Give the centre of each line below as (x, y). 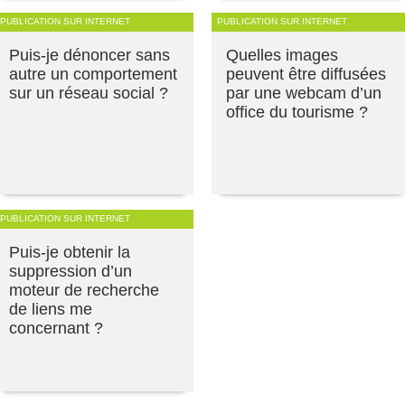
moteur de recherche (84, 290)
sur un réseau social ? (89, 93)
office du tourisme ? (297, 112)
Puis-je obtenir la (70, 252)
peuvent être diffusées (306, 74)
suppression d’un (71, 271)
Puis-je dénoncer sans (89, 55)
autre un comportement (93, 74)
